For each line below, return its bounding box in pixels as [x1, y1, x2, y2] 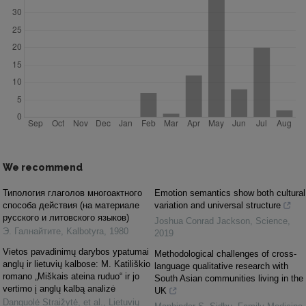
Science [255, 215, 288, 226]
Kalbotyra [66, 225, 104, 236]
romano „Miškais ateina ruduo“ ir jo [3, 270, 139, 281]
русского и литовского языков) [3, 212, 129, 223]
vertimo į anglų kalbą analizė [3, 283, 115, 294]
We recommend [3, 161, 83, 173]
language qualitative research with [154, 260, 288, 271]
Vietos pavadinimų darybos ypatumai [3, 246, 149, 257]
